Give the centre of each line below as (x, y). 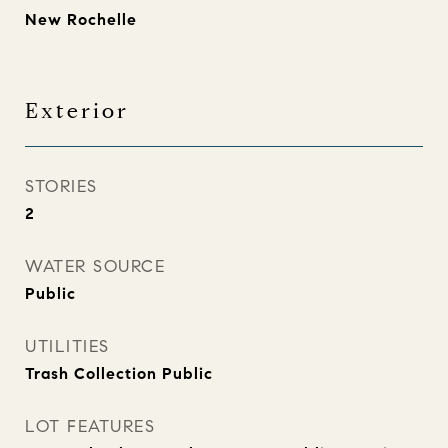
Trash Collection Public (119, 373)
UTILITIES (67, 346)
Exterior (77, 111)
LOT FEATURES (90, 426)
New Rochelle (81, 19)
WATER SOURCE (95, 266)
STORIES (61, 186)
